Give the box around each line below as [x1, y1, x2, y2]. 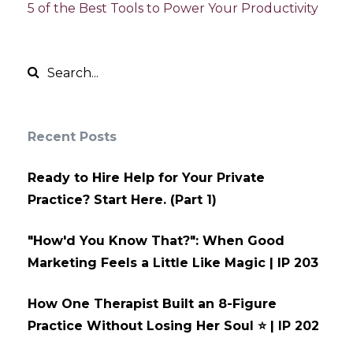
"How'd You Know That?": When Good [28, 232, 284, 248]
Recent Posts [28, 128, 117, 144]
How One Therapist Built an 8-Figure [28, 295, 277, 311]
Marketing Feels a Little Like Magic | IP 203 [28, 255, 318, 270]
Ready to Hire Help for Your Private [28, 169, 265, 185]
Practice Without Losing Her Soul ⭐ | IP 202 [28, 318, 319, 333]
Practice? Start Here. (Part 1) [28, 191, 217, 207]
